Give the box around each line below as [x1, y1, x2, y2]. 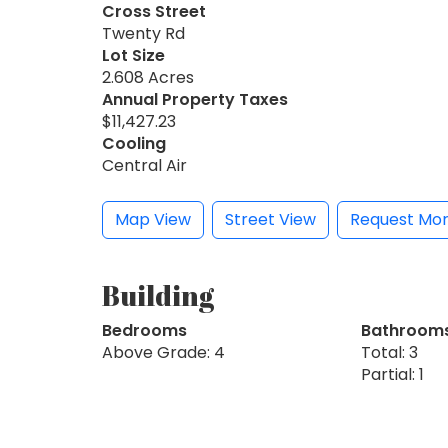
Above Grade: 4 [102, 340, 225, 364]
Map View [115, 207, 191, 231]
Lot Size [102, 43, 165, 67]
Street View [225, 207, 316, 231]
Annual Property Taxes [102, 87, 288, 111]
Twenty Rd [102, 21, 185, 45]
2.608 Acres [102, 65, 194, 89]
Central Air [102, 153, 187, 177]
